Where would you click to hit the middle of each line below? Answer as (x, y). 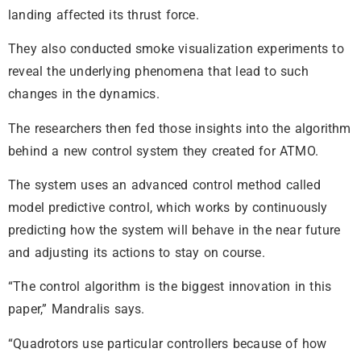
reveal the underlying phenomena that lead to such (158, 72)
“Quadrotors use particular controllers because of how (168, 343)
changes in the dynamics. (84, 94)
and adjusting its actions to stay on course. (137, 252)
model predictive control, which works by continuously (168, 207)
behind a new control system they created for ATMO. (164, 151)
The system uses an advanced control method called (164, 185)
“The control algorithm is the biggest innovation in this (170, 287)
